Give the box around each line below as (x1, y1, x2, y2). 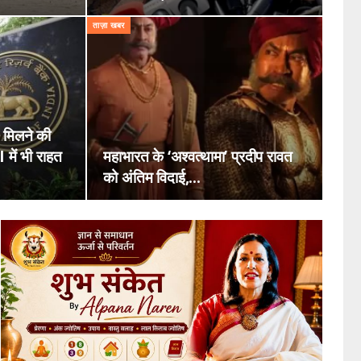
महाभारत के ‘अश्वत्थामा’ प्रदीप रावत (103, 146, 293, 167)
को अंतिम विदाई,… (103, 167, 201, 188)
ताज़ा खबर (93, 20, 125, 31)
